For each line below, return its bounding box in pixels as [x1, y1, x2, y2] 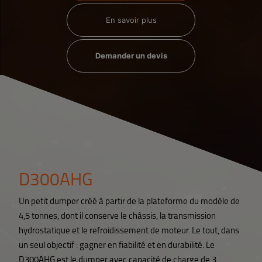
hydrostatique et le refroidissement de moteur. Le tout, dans [18, 224, 239, 237]
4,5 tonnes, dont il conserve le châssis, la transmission [18, 209, 216, 222]
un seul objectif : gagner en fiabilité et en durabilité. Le [18, 239, 215, 251]
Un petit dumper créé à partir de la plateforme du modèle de [18, 195, 240, 208]
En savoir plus [105, 15, 157, 25]
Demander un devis [95, 51, 167, 61]
